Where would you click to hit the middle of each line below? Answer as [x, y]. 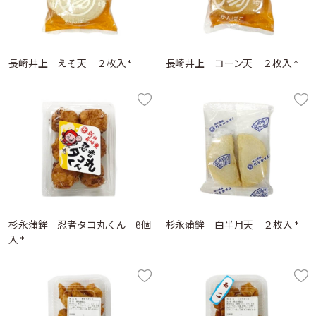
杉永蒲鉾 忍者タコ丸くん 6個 [80, 224]
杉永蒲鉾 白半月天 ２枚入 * [232, 224]
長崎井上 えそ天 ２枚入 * [70, 63]
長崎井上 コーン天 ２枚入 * [231, 63]
